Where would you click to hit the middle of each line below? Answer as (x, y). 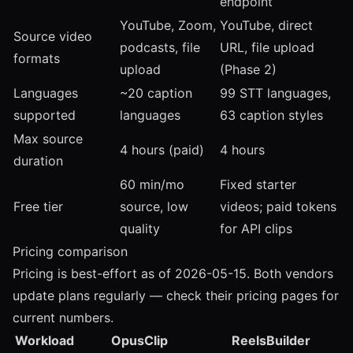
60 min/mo (152, 184)
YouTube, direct (266, 25)
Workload (45, 340)
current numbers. (63, 318)
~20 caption (156, 93)
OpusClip (139, 340)
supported (45, 115)
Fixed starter (258, 184)
